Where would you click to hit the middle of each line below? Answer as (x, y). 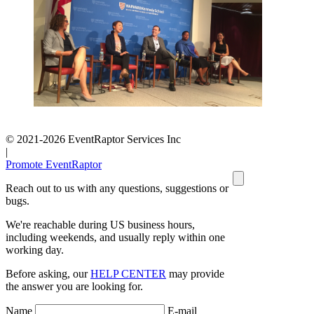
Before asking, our (48, 274)
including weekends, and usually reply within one (115, 238)
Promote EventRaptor (54, 165)
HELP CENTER (128, 274)
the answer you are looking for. (74, 287)
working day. (35, 250)
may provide (195, 274)
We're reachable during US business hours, (100, 225)
